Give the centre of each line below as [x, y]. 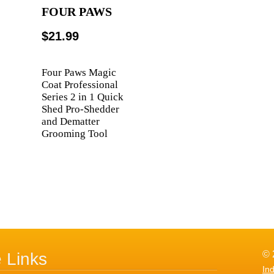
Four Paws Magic [79, 72]
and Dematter [70, 121]
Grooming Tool [74, 133]
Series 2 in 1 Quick [82, 97]
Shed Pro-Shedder [80, 109]
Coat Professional [80, 84]
